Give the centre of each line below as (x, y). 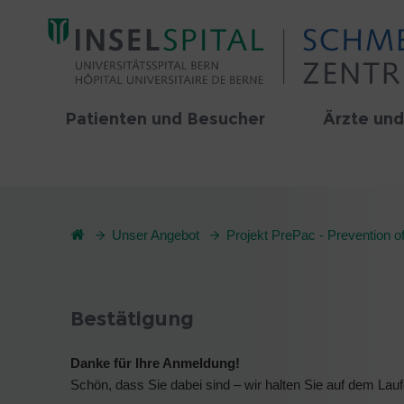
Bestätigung (132, 318)
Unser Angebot (156, 235)
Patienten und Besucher (165, 119)
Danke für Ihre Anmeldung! (155, 363)
